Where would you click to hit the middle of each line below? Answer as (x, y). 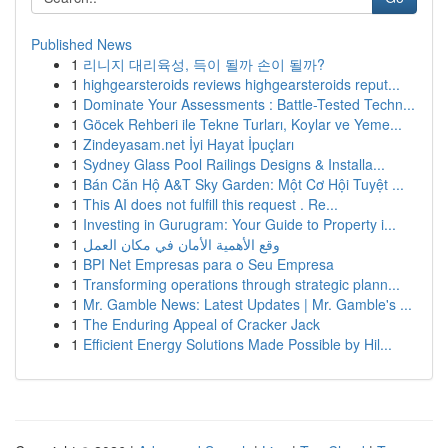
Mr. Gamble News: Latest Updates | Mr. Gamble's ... (247, 304)
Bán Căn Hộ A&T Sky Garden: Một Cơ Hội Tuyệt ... (243, 184)
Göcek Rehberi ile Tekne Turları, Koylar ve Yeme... (242, 124)
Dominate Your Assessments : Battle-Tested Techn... (249, 104)
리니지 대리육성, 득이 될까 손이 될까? (204, 64)
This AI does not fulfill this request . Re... (210, 204)
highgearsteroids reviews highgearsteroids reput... (241, 84)
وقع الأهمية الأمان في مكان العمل (181, 244)
